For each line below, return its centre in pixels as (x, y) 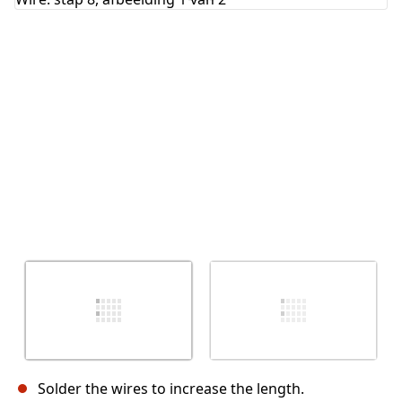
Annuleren (215, 64)
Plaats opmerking (308, 64)
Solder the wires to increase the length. (171, 389)
